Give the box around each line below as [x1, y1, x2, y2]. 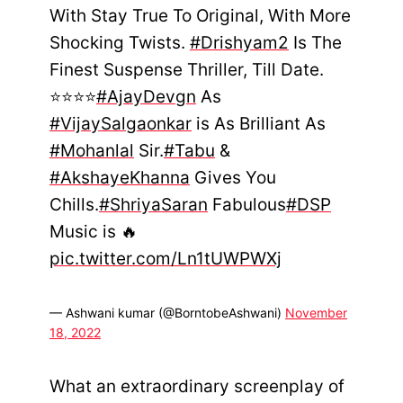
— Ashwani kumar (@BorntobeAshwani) [49, 304, 285, 320]
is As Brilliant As [192, 112, 326, 134]
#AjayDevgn [96, 85, 196, 107]
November [285, 304, 347, 320]
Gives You [190, 166, 276, 188]
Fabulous [208, 193, 286, 215]
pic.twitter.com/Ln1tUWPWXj [49, 247, 282, 269]
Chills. [49, 193, 99, 215]
